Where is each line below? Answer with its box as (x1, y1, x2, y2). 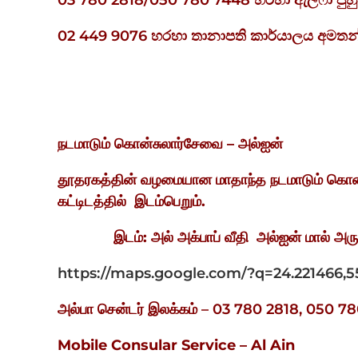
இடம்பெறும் (134, 193, 201, 211)
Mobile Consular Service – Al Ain (58, 336, 295, 355)
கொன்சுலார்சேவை (114, 135, 223, 153)
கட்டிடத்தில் (58, 193, 126, 211)
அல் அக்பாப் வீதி (151, 229, 249, 247)
